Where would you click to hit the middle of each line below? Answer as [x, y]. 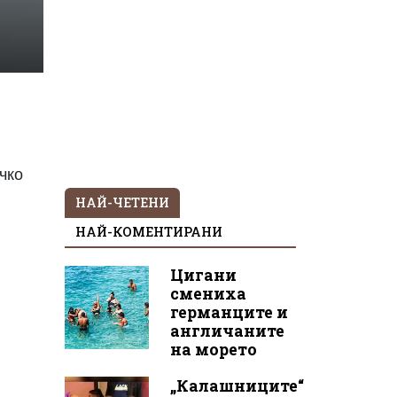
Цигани [203, 275]
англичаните [227, 331]
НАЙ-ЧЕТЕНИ [122, 202]
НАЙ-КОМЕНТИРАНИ [149, 231]
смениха [208, 293]
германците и [229, 312]
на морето [213, 349]
